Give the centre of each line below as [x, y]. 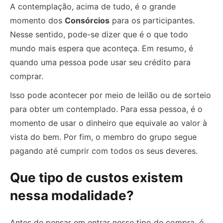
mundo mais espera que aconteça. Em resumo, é [102, 49]
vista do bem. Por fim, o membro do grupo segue [103, 137]
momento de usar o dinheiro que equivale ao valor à [109, 123]
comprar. [27, 76]
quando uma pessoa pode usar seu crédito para [100, 62]
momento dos [37, 21]
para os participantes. [152, 21]
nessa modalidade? [72, 195]
